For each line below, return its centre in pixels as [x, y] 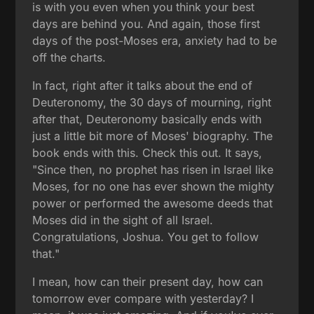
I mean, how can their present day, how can [148, 281]
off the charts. [69, 57]
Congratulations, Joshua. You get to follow [146, 237]
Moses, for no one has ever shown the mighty [153, 186]
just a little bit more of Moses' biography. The [153, 136]
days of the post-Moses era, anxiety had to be [155, 40]
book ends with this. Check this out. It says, [148, 152]
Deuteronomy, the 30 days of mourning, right [152, 102]
